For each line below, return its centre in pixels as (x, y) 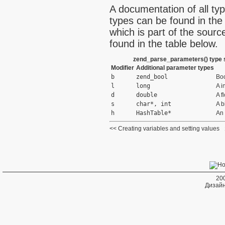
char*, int (154, 104)
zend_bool (152, 77)
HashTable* (154, 113)
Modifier (123, 68)
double (147, 95)
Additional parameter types (175, 68)
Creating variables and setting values (169, 129)
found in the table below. (164, 44)
